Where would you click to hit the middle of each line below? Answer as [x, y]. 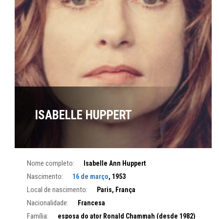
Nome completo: [51, 164]
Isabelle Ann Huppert [115, 164]
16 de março [90, 177]
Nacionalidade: [48, 203]
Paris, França [116, 190]
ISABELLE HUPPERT [83, 115]
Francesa [91, 203]
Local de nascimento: [57, 190]
